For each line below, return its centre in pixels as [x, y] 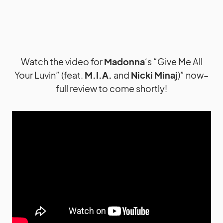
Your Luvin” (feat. [50, 75]
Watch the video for [62, 61]
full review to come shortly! [111, 88]
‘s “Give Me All [173, 61]
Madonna [124, 61]
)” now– [193, 75]
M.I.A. [98, 75]
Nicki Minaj [154, 75]
